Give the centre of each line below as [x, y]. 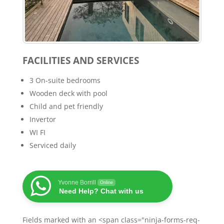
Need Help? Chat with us [101, 191]
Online [106, 183]
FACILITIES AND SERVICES [80, 60]
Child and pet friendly [66, 106]
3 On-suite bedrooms [65, 80]
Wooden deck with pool [68, 93]
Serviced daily [52, 145]
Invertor [42, 119]
